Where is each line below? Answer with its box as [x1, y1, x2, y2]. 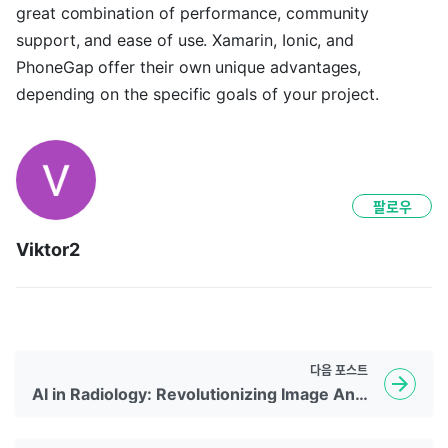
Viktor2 [16, 239, 80, 260]
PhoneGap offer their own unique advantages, [16, 57, 362, 77]
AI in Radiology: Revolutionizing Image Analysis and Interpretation [355, 384, 368, 404]
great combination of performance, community [16, 3, 370, 23]
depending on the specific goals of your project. [16, 84, 379, 104]
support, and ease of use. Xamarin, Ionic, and [16, 30, 355, 50]
